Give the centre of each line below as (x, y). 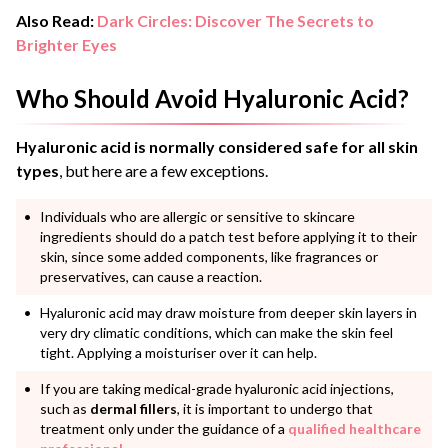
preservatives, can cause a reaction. (152, 276)
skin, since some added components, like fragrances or (209, 256)
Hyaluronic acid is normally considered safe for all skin (217, 146)
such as (65, 408)
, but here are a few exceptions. (163, 170)
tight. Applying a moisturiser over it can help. (180, 352)
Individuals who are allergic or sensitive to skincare (197, 216)
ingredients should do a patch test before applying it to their (228, 236)
